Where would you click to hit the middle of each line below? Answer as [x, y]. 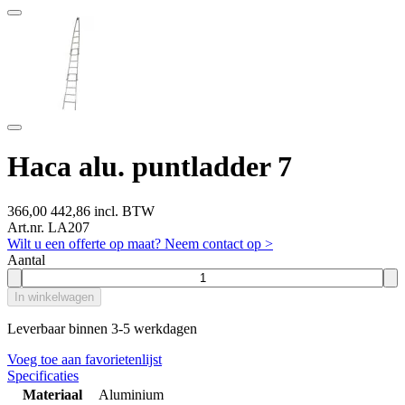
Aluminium [131, 394]
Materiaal [52, 394]
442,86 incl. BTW [103, 211]
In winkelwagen [54, 297]
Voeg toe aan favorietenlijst [85, 359]
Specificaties [43, 375]
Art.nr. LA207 [48, 227]
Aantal [26, 259]
